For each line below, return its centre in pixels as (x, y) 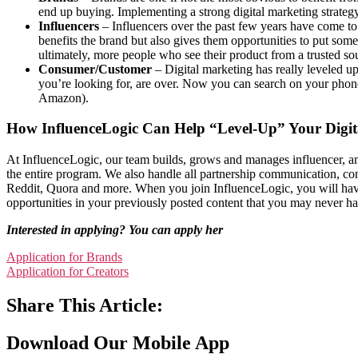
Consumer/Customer (95, 69)
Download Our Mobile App (118, 343)
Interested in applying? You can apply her (115, 230)
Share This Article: (85, 306)
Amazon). (65, 97)
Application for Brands (64, 257)
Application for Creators (68, 272)
